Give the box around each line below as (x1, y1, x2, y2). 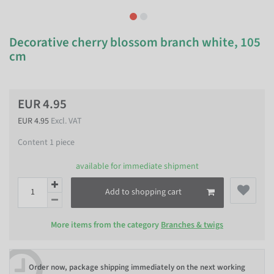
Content (18, 136, 50, 149)
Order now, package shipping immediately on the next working (29, 262, 245, 273)
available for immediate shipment (75, 160, 199, 172)
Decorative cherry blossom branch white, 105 (9, 33, 261, 51)
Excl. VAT (51, 115, 82, 127)
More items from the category (51, 218, 161, 231)
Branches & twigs (161, 218, 223, 231)
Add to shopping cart (105, 186, 182, 198)
